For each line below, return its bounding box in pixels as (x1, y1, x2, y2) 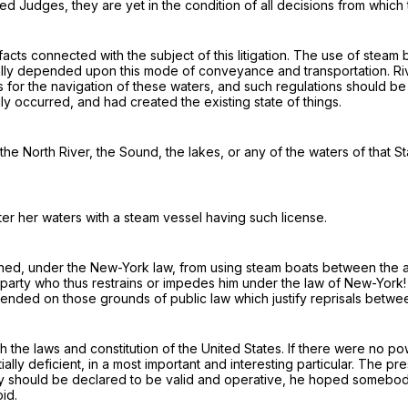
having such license (206, 209, 324, 226)
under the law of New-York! (242, 275, 406, 291)
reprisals (311, 291, 362, 307)
